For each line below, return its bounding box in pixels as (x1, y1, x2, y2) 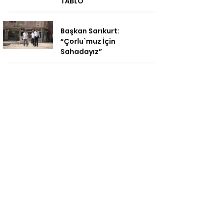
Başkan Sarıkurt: (60, 26, 119, 36)
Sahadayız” (60, 47, 102, 57)
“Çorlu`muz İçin (60, 36, 115, 47)
